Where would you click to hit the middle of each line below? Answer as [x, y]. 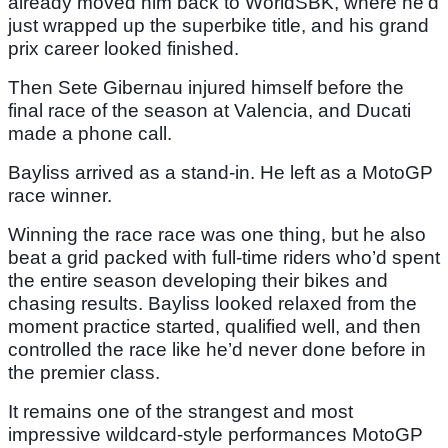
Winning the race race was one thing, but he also [217, 235]
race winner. [60, 196]
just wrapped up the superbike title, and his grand [218, 26]
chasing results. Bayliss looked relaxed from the [212, 304]
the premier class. [84, 373]
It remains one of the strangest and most [180, 412]
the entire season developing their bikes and [198, 281]
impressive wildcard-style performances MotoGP [215, 435]
